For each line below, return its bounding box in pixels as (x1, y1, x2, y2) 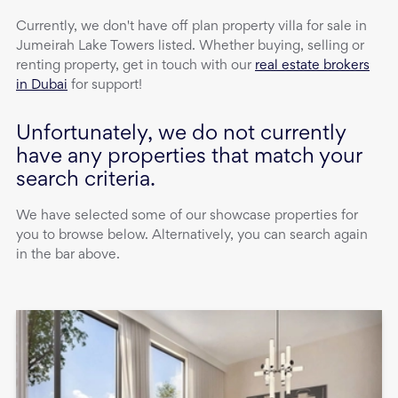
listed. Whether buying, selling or (155, 40, 364, 53)
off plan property (171, 20, 275, 34)
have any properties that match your (16, 148, 362, 168)
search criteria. (16, 171, 155, 191)
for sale (306, 20, 352, 34)
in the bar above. (16, 249, 120, 262)
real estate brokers (255, 60, 370, 73)
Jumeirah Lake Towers (16, 40, 155, 53)
